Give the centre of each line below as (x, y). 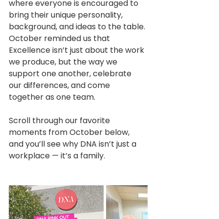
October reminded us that (60, 38)
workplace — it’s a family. (58, 156)
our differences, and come (60, 85)
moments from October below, (70, 132)
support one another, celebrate (71, 74)
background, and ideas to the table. (78, 27)
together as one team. (52, 97)
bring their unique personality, (67, 15)
